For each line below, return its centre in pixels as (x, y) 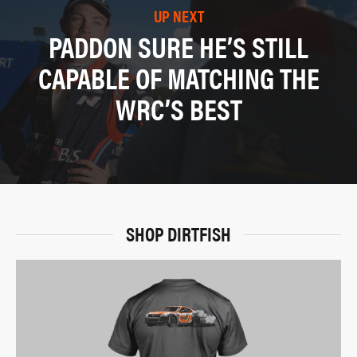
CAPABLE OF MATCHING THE (178, 77)
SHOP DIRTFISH (178, 234)
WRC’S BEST (178, 108)
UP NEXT (178, 15)
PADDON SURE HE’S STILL (178, 46)
